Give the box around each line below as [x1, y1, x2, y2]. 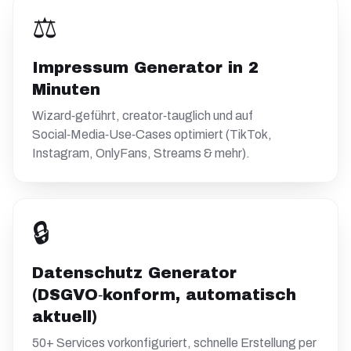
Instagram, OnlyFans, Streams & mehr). [32, 147, 250, 160]
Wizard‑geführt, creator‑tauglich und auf [32, 109, 253, 122]
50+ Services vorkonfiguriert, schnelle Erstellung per [32, 336, 317, 349]
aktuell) [32, 308, 97, 325]
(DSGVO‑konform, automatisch [32, 286, 296, 303]
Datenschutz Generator [32, 264, 237, 281]
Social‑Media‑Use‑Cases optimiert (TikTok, [32, 128, 272, 141]
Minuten [32, 81, 100, 98]
